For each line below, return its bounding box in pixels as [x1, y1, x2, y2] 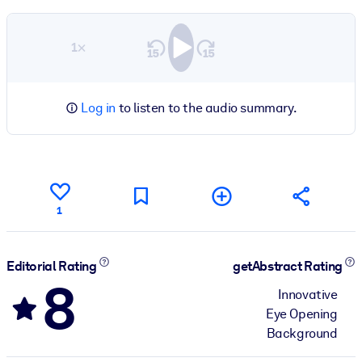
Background [266, 325, 338, 341]
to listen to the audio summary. [116, 99, 297, 116]
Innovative [277, 286, 338, 302]
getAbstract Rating [233, 259, 345, 275]
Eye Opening [266, 305, 338, 322]
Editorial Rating [6, 259, 99, 275]
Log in [81, 99, 116, 116]
